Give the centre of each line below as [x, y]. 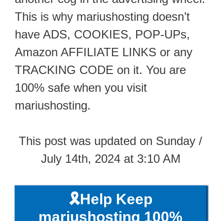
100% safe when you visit [81, 87]
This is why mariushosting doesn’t [102, 16]
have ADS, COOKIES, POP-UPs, [102, 34]
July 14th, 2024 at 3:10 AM [110, 158]
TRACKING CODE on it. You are [100, 70]
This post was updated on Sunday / [110, 141]
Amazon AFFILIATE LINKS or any [104, 52]
